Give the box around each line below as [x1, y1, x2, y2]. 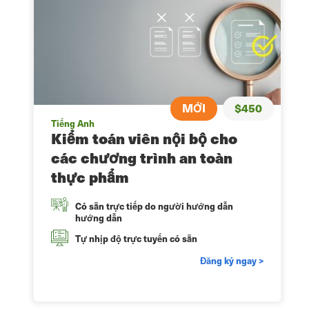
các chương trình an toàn [51, 147, 232, 169]
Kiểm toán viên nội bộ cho [51, 128, 237, 150]
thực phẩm [51, 166, 129, 188]
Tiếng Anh [51, 117, 94, 130]
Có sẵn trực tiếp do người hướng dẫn [75, 199, 233, 213]
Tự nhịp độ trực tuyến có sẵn [75, 232, 197, 246]
